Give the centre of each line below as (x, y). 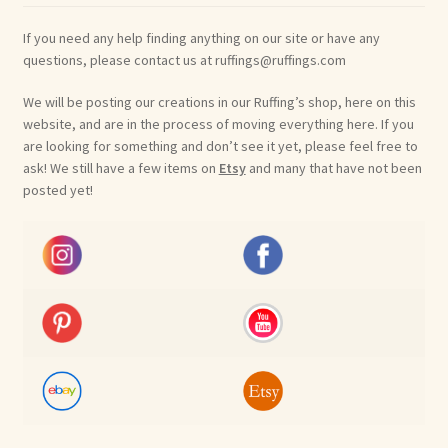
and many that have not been (333, 167)
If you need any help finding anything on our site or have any (201, 37)
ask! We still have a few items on (120, 167)
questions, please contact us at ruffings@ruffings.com (184, 59)
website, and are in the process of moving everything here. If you (218, 123)
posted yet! (57, 189)
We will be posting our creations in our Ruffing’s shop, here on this (219, 101)
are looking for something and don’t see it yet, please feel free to (220, 145)
